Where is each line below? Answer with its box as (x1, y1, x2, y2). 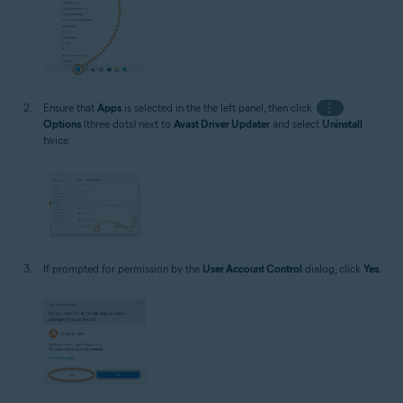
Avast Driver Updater (174, 116, 270, 130)
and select (270, 116, 322, 130)
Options (43, 116, 81, 130)
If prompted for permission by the (43, 261, 202, 275)
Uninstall (322, 116, 363, 130)
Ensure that (43, 100, 97, 114)
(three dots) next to (81, 116, 174, 130)
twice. (43, 132, 71, 147)
